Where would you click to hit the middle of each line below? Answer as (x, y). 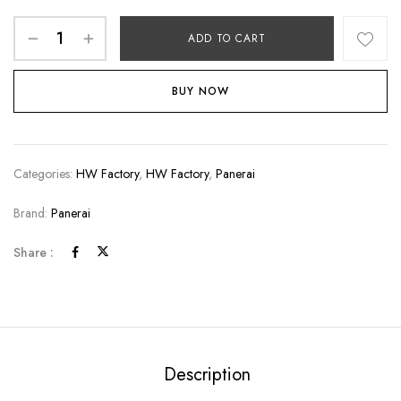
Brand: (32, 213)
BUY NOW (200, 92)
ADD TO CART (227, 39)
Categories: (45, 174)
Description (207, 375)
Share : (34, 253)
